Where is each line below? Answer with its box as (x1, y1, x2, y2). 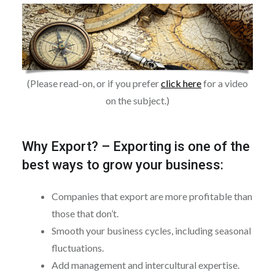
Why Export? (21, 138, 98, 154)
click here (161, 77, 201, 89)
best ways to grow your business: (21, 157, 223, 172)
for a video (201, 77, 248, 89)
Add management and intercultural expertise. (51, 258, 239, 271)
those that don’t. (51, 207, 118, 219)
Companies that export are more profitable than (51, 190, 252, 202)
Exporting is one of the (112, 138, 250, 154)
